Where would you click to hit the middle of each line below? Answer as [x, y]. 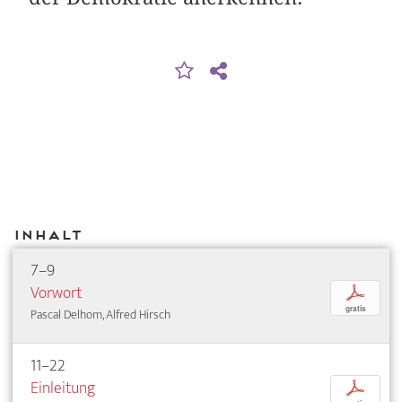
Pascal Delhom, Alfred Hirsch [100, 315]
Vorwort [56, 293]
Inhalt [47, 234]
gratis [355, 309]
